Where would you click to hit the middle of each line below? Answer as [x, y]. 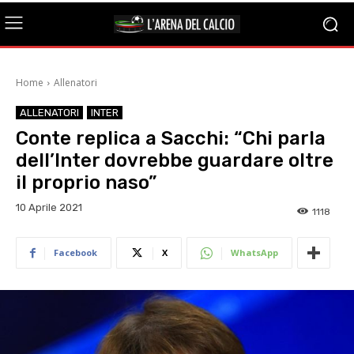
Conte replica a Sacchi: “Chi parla [171, 138]
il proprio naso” [86, 183]
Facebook [75, 253]
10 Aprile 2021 [49, 208]
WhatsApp [254, 253]
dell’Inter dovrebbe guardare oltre [175, 160]
